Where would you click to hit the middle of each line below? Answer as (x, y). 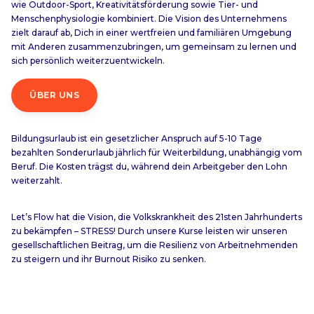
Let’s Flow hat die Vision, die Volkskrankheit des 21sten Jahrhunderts (157, 217)
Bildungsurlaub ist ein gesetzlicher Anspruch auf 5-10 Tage (137, 138)
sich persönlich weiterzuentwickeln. (88, 60)
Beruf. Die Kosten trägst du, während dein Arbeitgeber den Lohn (149, 166)
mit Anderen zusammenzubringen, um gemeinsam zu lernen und (154, 46)
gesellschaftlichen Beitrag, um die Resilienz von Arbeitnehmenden (155, 245)
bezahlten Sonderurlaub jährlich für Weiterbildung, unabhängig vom (157, 152)
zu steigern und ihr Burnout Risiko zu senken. (109, 259)
